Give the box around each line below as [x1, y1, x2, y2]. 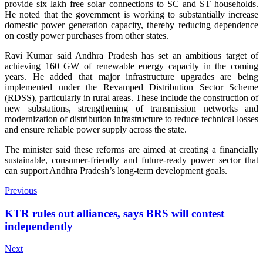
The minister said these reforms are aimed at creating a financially [5, 144, 258, 154]
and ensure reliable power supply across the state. [5, 124, 187, 134]
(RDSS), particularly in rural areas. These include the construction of [5, 92, 258, 103]
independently [5, 220, 73, 232]
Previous [5, 185, 37, 195]
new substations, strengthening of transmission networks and [5, 103, 258, 113]
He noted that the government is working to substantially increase [5, 9, 258, 19]
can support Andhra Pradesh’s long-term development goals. [5, 165, 227, 176]
